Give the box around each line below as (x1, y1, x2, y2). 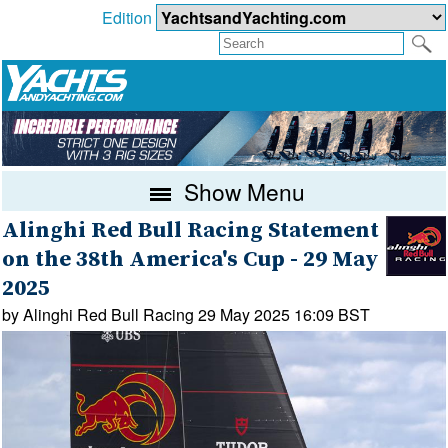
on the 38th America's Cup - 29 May (2, 244, 379, 274)
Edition (101, 6, 156, 30)
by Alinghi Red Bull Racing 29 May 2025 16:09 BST (2, 302, 371, 326)
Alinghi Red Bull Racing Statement (2, 215, 380, 245)
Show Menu (178, 174, 306, 207)
